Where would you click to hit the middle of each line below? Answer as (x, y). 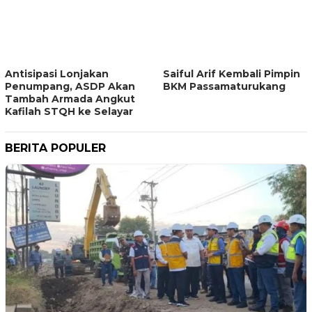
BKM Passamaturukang (224, 86)
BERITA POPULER (55, 148)
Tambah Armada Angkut (70, 99)
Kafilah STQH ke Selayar (69, 111)
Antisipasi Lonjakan (57, 73)
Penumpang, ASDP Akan (70, 86)
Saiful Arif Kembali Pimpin (232, 73)
